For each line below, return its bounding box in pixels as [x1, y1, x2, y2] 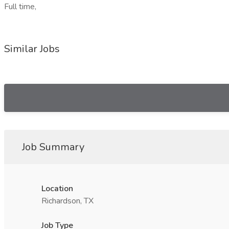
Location [41, 183, 73, 194]
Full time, [4, 1, 36, 12]
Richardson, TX [41, 195, 94, 207]
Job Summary [22, 140, 84, 154]
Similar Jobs [4, 42, 60, 56]
